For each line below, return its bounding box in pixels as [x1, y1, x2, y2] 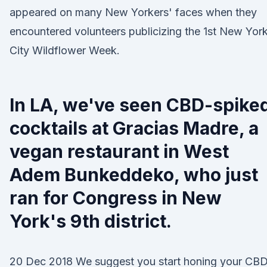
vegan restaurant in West [10, 141, 229, 162]
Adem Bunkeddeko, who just [10, 164, 258, 185]
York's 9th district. [10, 210, 172, 232]
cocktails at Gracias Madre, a [10, 117, 259, 139]
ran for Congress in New [10, 187, 222, 209]
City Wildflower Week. [10, 44, 120, 57]
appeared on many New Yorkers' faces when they [10, 6, 257, 18]
